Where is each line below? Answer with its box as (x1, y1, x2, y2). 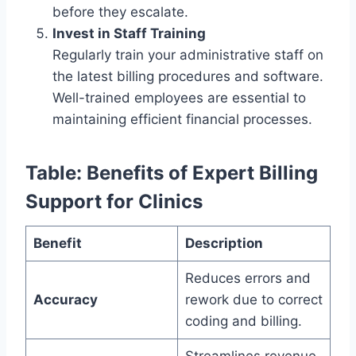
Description (184, 235, 263, 252)
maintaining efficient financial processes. (52, 111, 312, 128)
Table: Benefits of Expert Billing (25, 161, 318, 185)
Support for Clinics (25, 190, 203, 214)
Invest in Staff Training (52, 25, 206, 42)
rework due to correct (184, 292, 323, 308)
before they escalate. (52, 4, 188, 21)
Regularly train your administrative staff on (52, 47, 323, 64)
